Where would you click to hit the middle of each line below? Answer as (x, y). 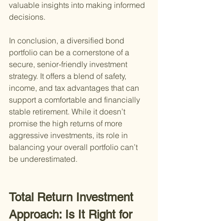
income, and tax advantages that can (75, 88)
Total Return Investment (73, 197)
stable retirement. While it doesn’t (68, 112)
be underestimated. (43, 159)
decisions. (27, 17)
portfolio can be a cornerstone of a (70, 53)
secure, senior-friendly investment (69, 64)
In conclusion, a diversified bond (68, 41)
